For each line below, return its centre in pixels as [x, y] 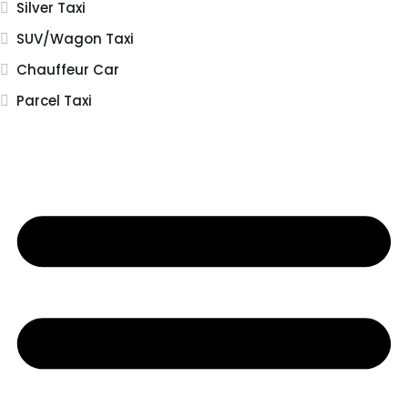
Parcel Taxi [54, 101]
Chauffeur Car [68, 70]
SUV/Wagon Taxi [75, 39]
